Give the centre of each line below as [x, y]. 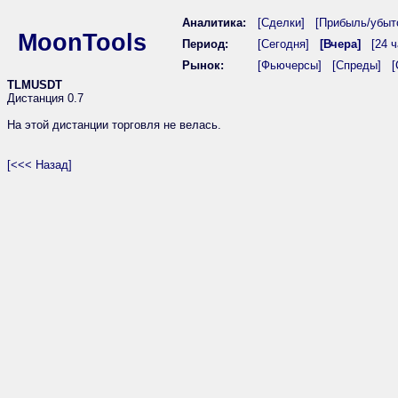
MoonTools [82, 42]
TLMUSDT [35, 85]
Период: [205, 44]
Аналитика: [214, 23]
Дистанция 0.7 [45, 98]
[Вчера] [340, 44]
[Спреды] [357, 65]
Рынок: [203, 65]
